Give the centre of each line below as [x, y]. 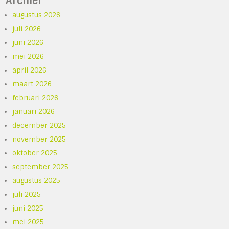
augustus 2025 [37, 180]
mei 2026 [28, 56]
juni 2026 [28, 42]
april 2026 [30, 70]
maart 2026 [32, 84]
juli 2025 [27, 194]
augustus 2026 [37, 15]
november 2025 [39, 139]
